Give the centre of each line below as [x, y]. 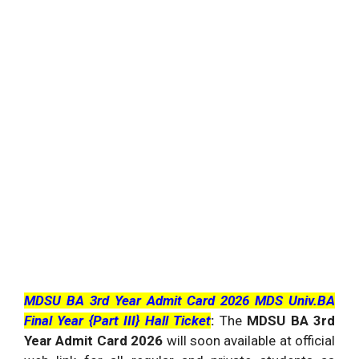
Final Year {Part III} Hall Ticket [118, 321]
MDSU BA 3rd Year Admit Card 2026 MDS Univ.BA [179, 301]
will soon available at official [250, 341]
